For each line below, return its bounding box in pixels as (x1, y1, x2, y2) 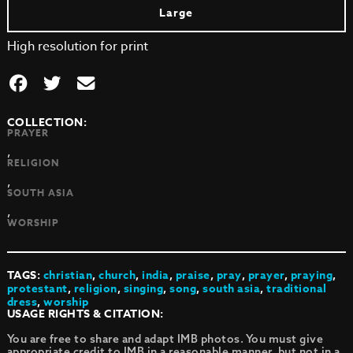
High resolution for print (6, 37, 148, 56)
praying (290, 267, 333, 284)
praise (175, 267, 210, 284)
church (98, 267, 136, 284)
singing (123, 281, 164, 297)
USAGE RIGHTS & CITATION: (6, 306, 164, 322)
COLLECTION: (6, 114, 87, 131)
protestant (6, 281, 68, 297)
